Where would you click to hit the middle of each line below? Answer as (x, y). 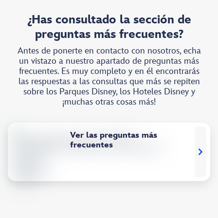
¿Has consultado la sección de (109, 20)
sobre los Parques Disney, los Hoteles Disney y (109, 92)
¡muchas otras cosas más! (109, 102)
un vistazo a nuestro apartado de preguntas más (109, 61)
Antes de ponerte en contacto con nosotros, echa (109, 51)
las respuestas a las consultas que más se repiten (109, 82)
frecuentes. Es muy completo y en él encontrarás (109, 72)
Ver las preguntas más (114, 136)
